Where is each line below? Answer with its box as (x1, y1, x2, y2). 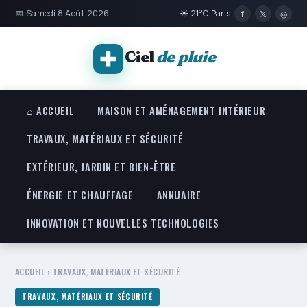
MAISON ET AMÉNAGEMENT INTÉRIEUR (97, 103, 266, 118)
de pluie (156, 47, 215, 66)
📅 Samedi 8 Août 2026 (15, 8, 110, 19)
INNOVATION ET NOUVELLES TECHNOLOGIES (27, 216, 219, 230)
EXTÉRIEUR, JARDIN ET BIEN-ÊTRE (27, 160, 176, 174)
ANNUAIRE (156, 188, 201, 202)
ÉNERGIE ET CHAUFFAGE (27, 188, 134, 202)
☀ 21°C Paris (180, 8, 230, 19)
